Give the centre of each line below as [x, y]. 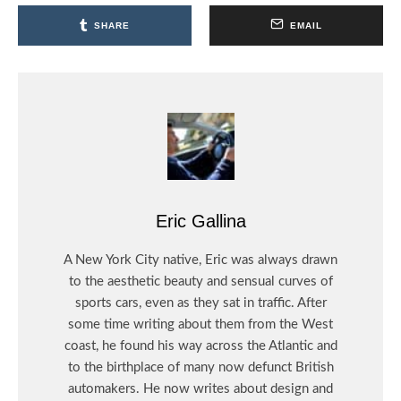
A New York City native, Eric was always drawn [200, 260]
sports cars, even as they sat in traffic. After [200, 303]
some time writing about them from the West [200, 325]
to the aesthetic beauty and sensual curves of [200, 282]
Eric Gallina [200, 222]
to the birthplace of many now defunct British [200, 368]
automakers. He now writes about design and [200, 389]
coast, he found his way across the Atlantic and [200, 346]
